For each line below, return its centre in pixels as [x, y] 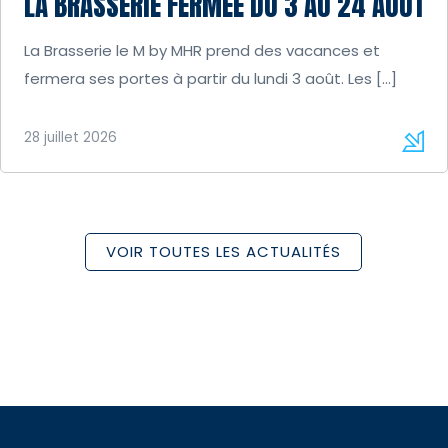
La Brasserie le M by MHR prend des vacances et [201, 50]
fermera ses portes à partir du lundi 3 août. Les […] [210, 78]
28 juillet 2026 [70, 137]
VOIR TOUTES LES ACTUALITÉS [223, 252]
